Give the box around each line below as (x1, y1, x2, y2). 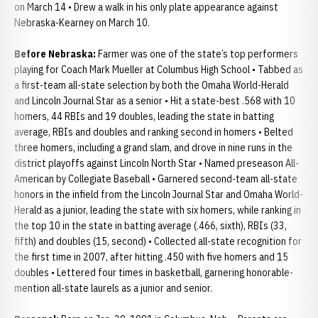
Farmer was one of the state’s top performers (96, 48, 298, 60)
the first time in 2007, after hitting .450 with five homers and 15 (14, 251, 288, 263)
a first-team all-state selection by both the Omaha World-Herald (14, 79, 289, 92)
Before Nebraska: (14, 48, 96, 60)
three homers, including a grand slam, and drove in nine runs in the (14, 141, 292, 154)
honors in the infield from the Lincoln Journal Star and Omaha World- (14, 188, 303, 201)
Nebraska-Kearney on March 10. (14, 16, 150, 29)
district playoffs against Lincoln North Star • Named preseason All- (14, 157, 299, 170)
